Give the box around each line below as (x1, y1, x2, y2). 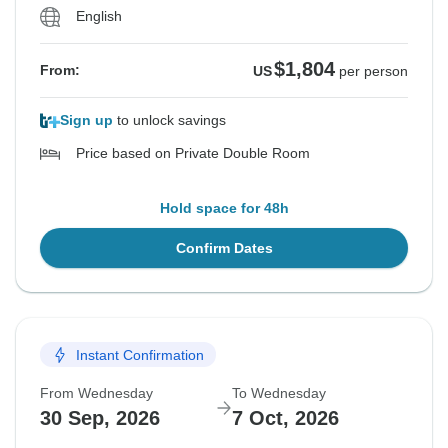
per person (339, 63, 408, 80)
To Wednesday (232, 385, 326, 402)
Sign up (60, 112, 113, 129)
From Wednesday (40, 385, 153, 402)
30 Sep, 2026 (40, 407, 160, 430)
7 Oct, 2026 (232, 407, 339, 430)
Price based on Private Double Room (76, 145, 310, 162)
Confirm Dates (175, 240, 273, 257)
